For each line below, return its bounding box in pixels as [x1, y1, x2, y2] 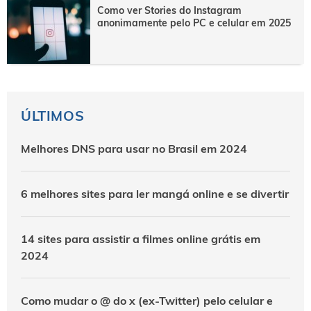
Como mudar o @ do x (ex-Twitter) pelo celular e [21, 293, 273, 308]
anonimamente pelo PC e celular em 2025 [97, 16, 291, 29]
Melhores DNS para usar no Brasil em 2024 [21, 141, 247, 155]
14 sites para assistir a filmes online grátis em [21, 231, 260, 246]
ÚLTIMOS [21, 106, 85, 124]
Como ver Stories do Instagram [97, 3, 242, 17]
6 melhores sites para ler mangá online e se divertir [21, 186, 289, 201]
